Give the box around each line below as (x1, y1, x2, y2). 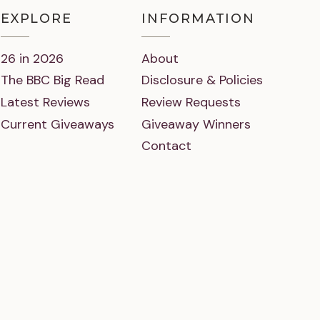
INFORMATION (141, 11, 255, 26)
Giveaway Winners (141, 115, 251, 133)
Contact (141, 137, 191, 155)
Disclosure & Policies (141, 71, 263, 89)
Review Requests (141, 93, 241, 111)
